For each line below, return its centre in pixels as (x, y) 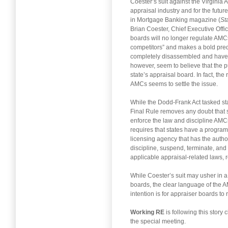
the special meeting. (158, 221)
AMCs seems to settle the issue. (174, 84)
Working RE (147, 212)
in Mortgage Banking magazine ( (175, 20)
